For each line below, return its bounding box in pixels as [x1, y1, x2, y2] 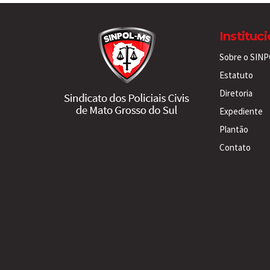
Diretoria [219, 87, 253, 99]
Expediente [219, 105, 263, 117]
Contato [219, 141, 251, 153]
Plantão [219, 123, 248, 135]
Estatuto [219, 69, 253, 81]
